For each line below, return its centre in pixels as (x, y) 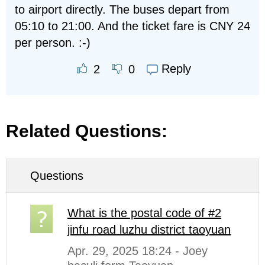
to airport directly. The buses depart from (122, 9)
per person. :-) (53, 43)
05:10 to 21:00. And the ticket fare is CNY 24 (132, 26)
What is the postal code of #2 (144, 213)
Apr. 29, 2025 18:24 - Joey (138, 251)
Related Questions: (87, 131)
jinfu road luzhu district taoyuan (149, 229)
